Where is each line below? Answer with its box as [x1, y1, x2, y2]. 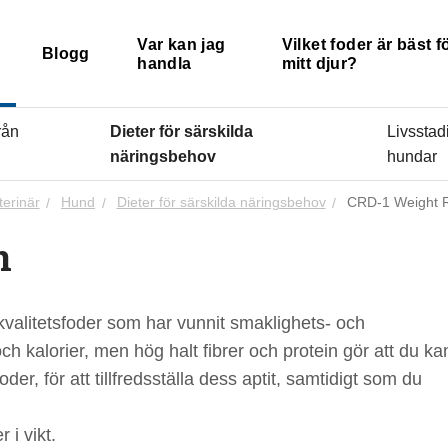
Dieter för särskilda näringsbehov [116, 195, 326, 211]
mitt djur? [281, 54, 358, 72]
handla [137, 54, 192, 72]
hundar [386, 147, 437, 166]
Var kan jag [137, 35, 226, 53]
